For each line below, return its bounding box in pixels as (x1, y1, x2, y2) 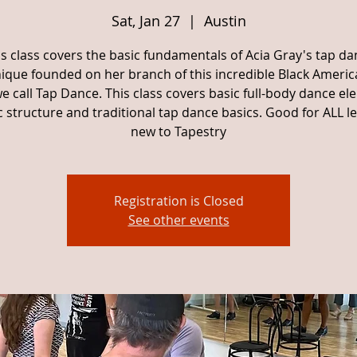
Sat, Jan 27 (111, 11, 180, 30)
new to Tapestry (131, 123, 226, 140)
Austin (203, 11, 246, 30)
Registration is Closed (113, 192, 244, 210)
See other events (127, 211, 229, 229)
